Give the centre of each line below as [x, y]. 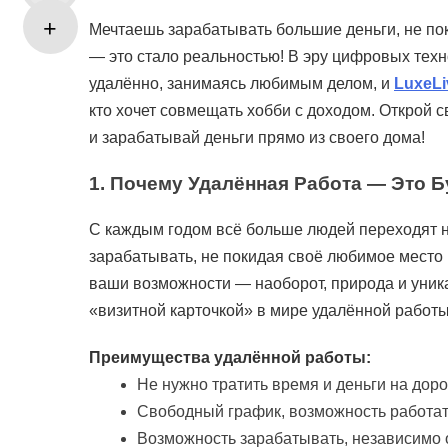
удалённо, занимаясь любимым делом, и [241, 83]
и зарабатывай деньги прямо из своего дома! [257, 137]
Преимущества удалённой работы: [230, 357]
